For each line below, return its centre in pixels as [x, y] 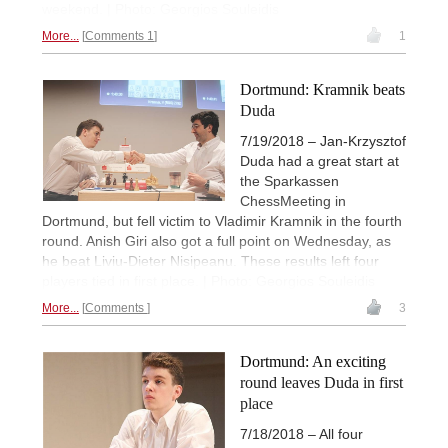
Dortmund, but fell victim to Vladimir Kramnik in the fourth [222, 221]
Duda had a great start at [319, 161]
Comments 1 [119, 35]
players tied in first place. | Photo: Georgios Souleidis [208, 281]
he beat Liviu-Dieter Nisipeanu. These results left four [210, 261]
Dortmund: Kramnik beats [322, 89]
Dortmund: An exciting [313, 362]
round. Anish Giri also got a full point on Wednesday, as [216, 241]
